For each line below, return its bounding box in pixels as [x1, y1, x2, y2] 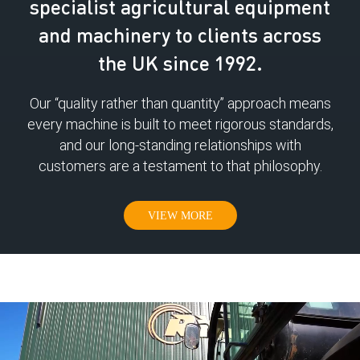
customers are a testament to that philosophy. [38, 157, 322, 175]
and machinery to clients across [39, 22, 321, 48]
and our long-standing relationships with [59, 137, 301, 154]
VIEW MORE [147, 210, 213, 223]
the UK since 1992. [97, 50, 263, 76]
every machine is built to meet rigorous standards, [27, 116, 333, 133]
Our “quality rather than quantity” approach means [29, 95, 331, 112]
